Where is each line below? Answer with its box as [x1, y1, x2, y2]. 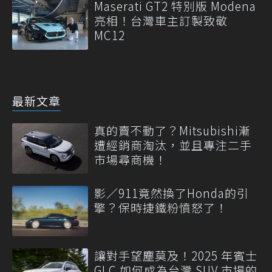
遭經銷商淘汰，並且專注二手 [94, 136, 252, 153]
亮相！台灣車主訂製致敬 [94, 12, 228, 29]
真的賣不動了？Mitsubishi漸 [94, 121, 251, 138]
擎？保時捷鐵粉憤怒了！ [94, 199, 228, 216]
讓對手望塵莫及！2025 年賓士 [94, 247, 257, 264]
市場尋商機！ [94, 151, 167, 168]
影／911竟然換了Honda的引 [94, 184, 249, 201]
